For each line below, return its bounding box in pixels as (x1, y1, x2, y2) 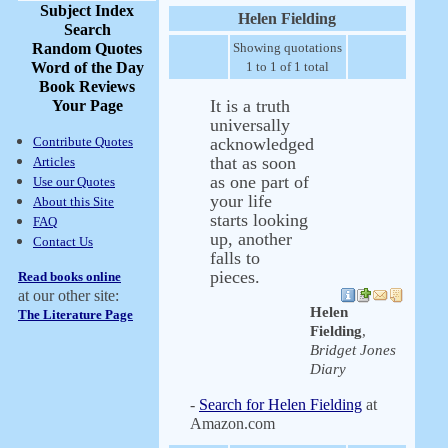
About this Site (33, 194, 114, 209)
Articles (33, 154, 75, 169)
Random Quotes (32, 40, 142, 57)
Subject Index (40, 2, 134, 19)
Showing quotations (233, 40, 342, 55)
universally (210, 115, 290, 135)
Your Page (51, 97, 123, 114)
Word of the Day (30, 59, 144, 76)
